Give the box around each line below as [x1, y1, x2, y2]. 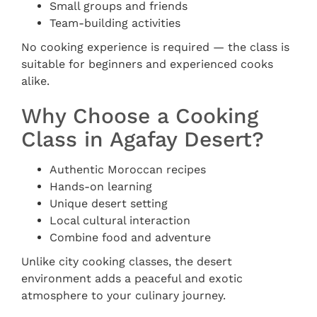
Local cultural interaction [50, 214, 190, 227]
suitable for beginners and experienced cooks [21, 57, 273, 71]
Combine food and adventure [50, 231, 211, 244]
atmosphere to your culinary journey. [21, 289, 226, 302]
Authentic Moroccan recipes [50, 163, 206, 176]
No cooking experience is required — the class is [21, 40, 289, 54]
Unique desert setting [50, 197, 168, 210]
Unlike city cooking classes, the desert [21, 255, 232, 268]
